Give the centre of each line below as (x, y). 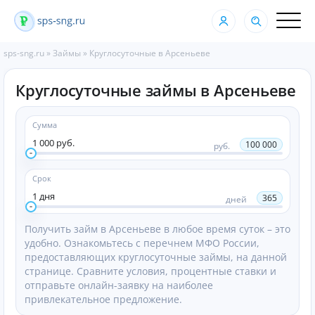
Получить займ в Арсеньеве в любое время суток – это (157, 229)
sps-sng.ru (24, 53)
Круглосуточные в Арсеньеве (150, 53)
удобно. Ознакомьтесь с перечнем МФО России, (142, 243)
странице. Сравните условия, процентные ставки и (150, 271)
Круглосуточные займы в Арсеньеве (156, 90)
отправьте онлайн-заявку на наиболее (119, 285)
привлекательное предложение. (103, 299)
